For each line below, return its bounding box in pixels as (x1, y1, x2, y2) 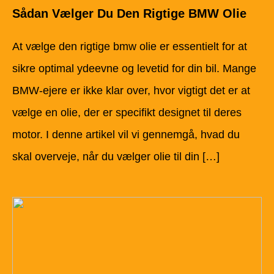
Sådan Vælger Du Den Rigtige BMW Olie (12, 6, 246, 20)
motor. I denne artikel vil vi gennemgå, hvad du (12, 128, 240, 141)
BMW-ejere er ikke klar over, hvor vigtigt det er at (12, 84, 250, 97)
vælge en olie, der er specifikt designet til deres (12, 106, 242, 119)
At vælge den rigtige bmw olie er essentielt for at (12, 40, 247, 53)
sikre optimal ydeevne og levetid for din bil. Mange (12, 62, 256, 75)
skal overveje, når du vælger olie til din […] (12, 150, 220, 163)
